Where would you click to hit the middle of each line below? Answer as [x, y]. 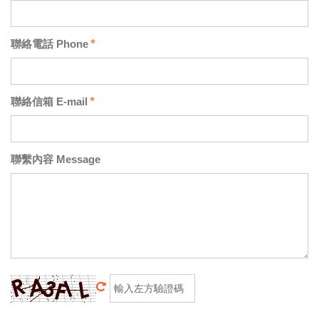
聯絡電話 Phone [49, 43]
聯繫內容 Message [56, 159]
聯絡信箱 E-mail [49, 101]
